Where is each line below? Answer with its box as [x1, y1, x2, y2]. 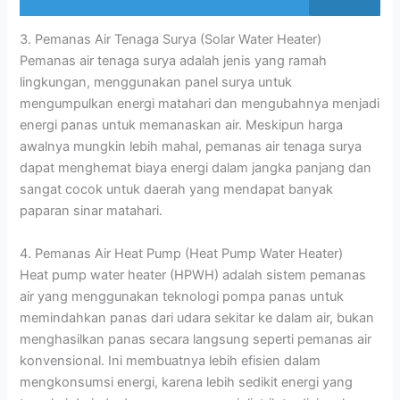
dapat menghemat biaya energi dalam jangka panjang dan [20, 160, 372, 177]
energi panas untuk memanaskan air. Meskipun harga [20, 117, 344, 134]
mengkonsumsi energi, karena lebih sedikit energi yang [20, 373, 354, 390]
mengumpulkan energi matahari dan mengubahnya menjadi [20, 96, 380, 112]
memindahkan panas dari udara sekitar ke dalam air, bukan [20, 309, 375, 326]
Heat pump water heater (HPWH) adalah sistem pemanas [20, 266, 367, 283]
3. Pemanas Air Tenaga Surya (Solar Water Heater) [20, 31, 322, 48]
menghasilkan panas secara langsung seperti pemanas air [20, 330, 372, 347]
